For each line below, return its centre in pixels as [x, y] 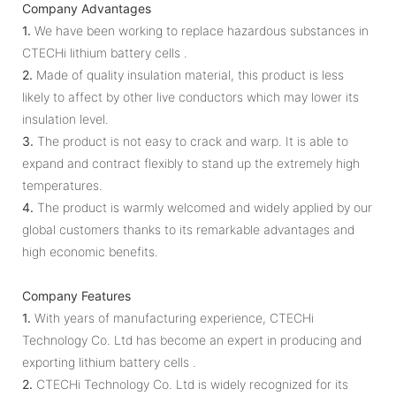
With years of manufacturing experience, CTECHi [172, 317]
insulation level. [65, 118]
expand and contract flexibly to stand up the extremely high [191, 163]
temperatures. [62, 185]
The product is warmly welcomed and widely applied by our [203, 207]
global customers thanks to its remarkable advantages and [188, 229]
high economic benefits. [90, 251]
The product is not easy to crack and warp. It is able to [191, 141]
